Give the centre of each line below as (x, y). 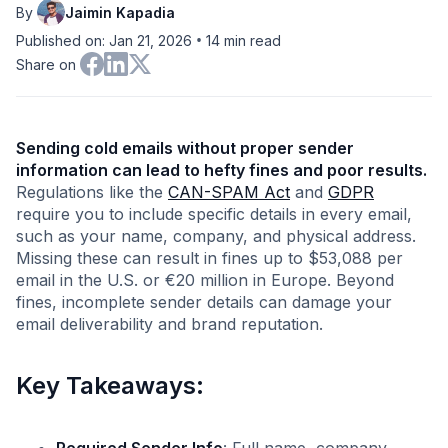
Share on (46, 64)
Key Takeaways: (110, 385)
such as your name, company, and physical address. (216, 236)
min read (250, 40)
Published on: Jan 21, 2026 (104, 40)
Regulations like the (92, 192)
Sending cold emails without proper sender (185, 148)
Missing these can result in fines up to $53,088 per (209, 258)
